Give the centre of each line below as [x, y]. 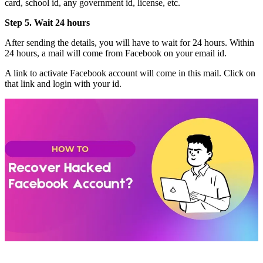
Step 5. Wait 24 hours [47, 23]
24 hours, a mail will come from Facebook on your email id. [116, 53]
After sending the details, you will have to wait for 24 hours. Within [129, 43]
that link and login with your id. [63, 84]
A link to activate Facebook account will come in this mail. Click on [130, 73]
